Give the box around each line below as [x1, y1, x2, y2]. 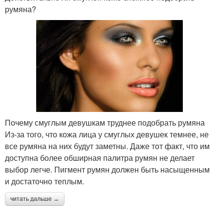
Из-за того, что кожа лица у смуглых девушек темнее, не [5, 128, 209, 140]
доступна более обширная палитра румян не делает [5, 152, 195, 163]
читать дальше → [10, 195, 59, 202]
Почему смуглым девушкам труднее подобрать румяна [5, 116, 205, 128]
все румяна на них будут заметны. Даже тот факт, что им [5, 140, 210, 152]
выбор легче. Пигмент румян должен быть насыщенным [5, 163, 210, 175]
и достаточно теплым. [5, 175, 84, 187]
